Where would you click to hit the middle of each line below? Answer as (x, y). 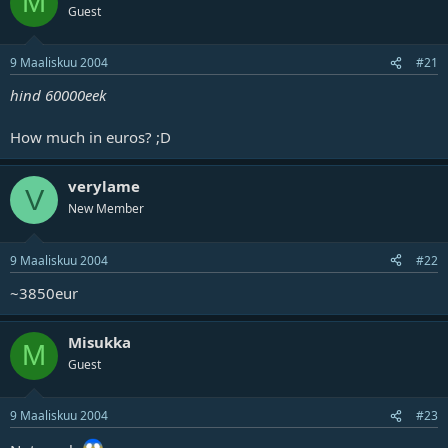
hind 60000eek (58, 95)
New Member (106, 209)
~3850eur (44, 292)
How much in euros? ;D (90, 137)
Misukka (99, 341)
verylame (104, 186)
